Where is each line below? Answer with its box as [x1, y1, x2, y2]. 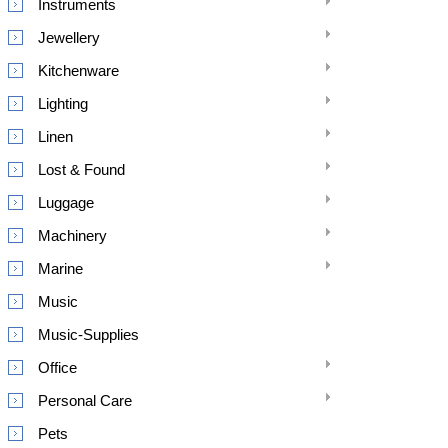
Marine [38, 260, 83, 277]
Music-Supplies [38, 326, 139, 343]
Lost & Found [38, 161, 125, 178]
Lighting [38, 95, 88, 112]
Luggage [38, 194, 94, 211]
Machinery [38, 227, 107, 244]
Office [38, 359, 77, 376]
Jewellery [38, 29, 100, 46]
